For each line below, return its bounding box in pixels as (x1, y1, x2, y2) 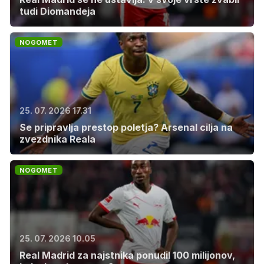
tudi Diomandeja (19, 5, 95, 17)
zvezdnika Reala (19, 133, 95, 145)
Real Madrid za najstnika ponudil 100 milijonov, (19, 249, 235, 261)
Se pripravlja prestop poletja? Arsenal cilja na (19, 121, 233, 133)
